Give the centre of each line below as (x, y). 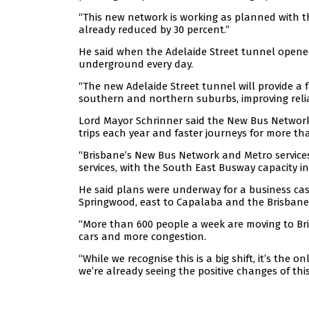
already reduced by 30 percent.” (154, 30)
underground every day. (136, 64)
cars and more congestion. (142, 237)
